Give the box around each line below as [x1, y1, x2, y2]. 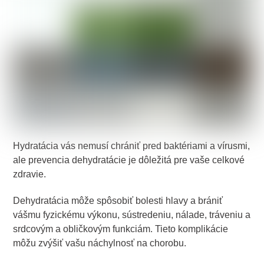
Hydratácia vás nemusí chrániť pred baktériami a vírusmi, [13, 141, 250, 151]
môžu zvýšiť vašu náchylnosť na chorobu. [13, 237, 187, 248]
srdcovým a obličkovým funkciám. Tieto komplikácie [13, 223, 229, 234]
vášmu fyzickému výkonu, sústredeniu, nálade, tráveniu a [13, 209, 251, 220]
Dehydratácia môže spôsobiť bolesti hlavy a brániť [13, 195, 223, 206]
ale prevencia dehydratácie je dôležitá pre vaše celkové [13, 155, 245, 166]
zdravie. [13, 169, 47, 180]
